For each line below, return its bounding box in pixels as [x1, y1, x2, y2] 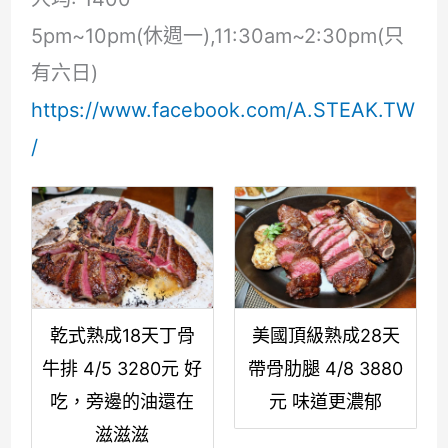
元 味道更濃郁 [269, 391, 383, 413]
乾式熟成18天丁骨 [49, 325, 195, 347]
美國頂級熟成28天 [251, 325, 400, 347]
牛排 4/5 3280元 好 [42, 358, 203, 380]
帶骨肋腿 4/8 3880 [248, 358, 404, 380]
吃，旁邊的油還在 [50, 391, 195, 413]
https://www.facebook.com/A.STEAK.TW [30, 98, 415, 123]
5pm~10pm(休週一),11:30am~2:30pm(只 [30, 24, 404, 49]
